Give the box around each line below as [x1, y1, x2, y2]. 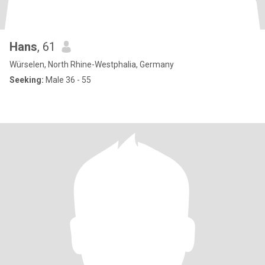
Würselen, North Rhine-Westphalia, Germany [9, 60, 174, 69]
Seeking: [9, 75, 44, 85]
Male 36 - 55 [44, 75, 91, 85]
